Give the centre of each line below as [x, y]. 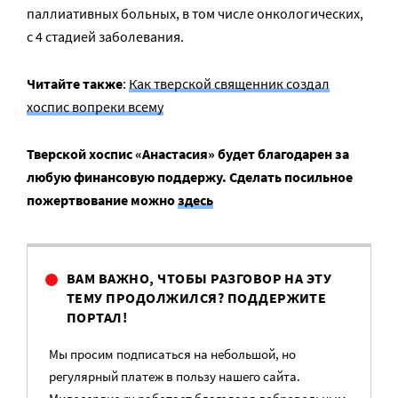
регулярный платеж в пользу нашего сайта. [175, 377]
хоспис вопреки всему [95, 107]
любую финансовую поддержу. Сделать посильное [190, 177]
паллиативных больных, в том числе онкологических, [195, 14]
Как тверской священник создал [229, 84]
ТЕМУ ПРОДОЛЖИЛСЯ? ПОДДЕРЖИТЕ [197, 298]
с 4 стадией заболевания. [105, 37]
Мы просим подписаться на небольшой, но [172, 354]
